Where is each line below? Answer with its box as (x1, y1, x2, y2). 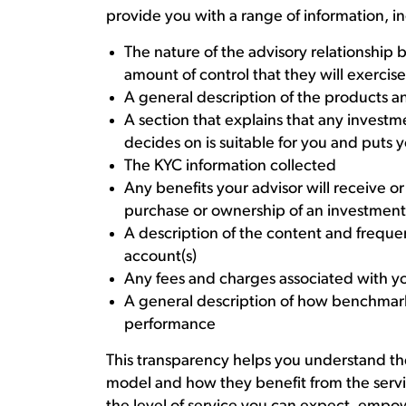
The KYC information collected (124, 158, 336, 175)
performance (124, 316, 219, 333)
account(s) (124, 248, 197, 266)
